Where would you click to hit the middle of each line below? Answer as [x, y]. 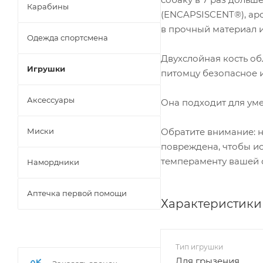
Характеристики [211, 204]
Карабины [48, 6]
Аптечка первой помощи [77, 193]
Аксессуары [51, 100]
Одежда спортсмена [68, 37]
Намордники [53, 162]
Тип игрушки [199, 247]
